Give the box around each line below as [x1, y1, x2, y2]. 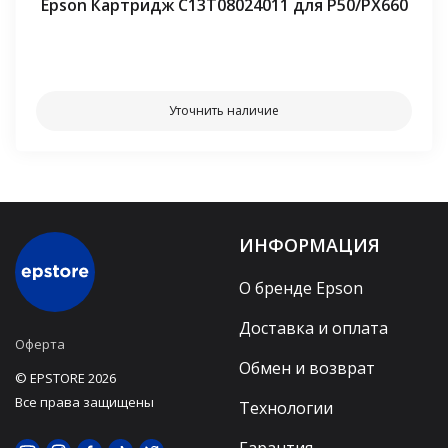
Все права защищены [15, 393, 154, 412]
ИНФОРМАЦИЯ [239, 233, 380, 258]
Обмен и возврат [239, 357, 375, 380]
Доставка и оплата [239, 317, 388, 340]
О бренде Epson [239, 277, 363, 300]
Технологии [239, 397, 333, 420]
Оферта [15, 335, 65, 354]
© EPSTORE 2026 [15, 369, 116, 388]
